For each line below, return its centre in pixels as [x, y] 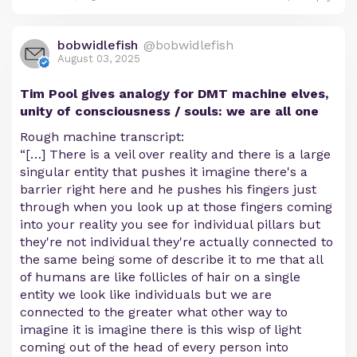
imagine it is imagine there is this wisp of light [161, 330]
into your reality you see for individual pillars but [170, 225]
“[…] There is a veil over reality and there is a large [175, 155]
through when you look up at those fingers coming [176, 207]
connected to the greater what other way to [154, 312]
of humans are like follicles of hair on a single [160, 277]
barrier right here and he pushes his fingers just [168, 190]
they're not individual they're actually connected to [177, 242]
